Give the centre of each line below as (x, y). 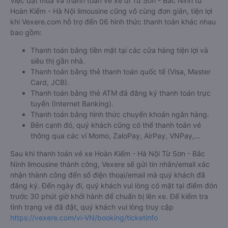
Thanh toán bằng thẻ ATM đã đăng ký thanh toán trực (121, 93)
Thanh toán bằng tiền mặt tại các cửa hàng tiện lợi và (119, 50)
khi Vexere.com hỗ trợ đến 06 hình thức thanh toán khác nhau (113, 22)
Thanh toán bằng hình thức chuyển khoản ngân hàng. (120, 114)
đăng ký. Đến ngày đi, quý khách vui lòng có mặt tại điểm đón (114, 186)
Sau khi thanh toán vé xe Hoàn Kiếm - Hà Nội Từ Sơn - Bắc (108, 153)
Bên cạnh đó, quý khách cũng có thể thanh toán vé (116, 125)
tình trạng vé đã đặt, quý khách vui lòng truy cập (92, 207)
